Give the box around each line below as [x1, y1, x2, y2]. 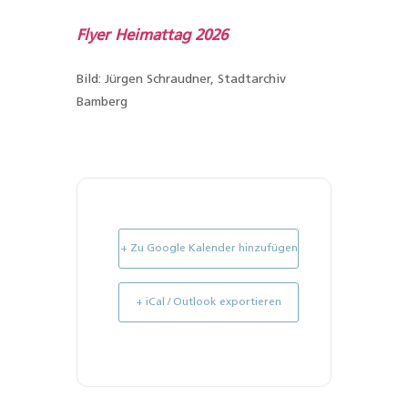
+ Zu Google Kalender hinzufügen [119, 242, 298, 254]
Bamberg [76, 95, 127, 109]
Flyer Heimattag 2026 [76, 27, 228, 44]
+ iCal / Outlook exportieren [136, 296, 281, 308]
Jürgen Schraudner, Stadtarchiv [105, 72, 286, 87]
